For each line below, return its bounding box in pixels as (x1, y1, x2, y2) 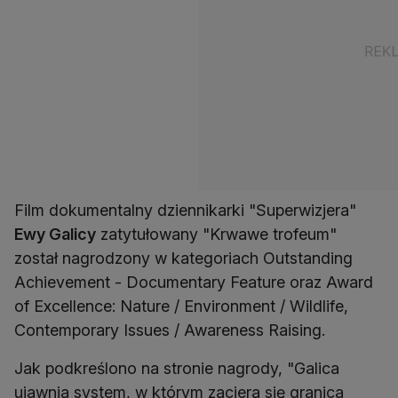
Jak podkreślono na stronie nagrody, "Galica (14, 359, 339, 378)
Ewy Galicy (14, 225, 96, 244)
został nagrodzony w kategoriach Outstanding (14, 249, 353, 268)
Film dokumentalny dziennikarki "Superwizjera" (14, 201, 356, 220)
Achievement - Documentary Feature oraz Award (14, 273, 373, 292)
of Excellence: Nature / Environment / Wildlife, (14, 297, 348, 316)
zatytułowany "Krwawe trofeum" (96, 225, 337, 244)
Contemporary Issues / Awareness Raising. (14, 321, 325, 340)
